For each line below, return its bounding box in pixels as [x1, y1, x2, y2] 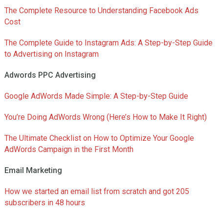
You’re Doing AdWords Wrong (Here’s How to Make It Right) [4, 112, 207, 122]
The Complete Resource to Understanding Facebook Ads [4, 6, 198, 16]
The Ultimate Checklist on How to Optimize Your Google [4, 133, 194, 143]
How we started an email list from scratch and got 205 [4, 187, 189, 197]
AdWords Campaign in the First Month [4, 145, 133, 154]
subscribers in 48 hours [4, 198, 85, 208]
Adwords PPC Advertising [4, 70, 96, 80]
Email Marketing [4, 166, 62, 175]
